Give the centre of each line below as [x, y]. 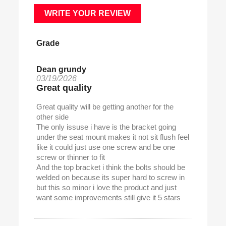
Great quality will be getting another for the [105, 106]
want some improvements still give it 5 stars [109, 197]
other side [53, 117]
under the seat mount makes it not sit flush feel [113, 137]
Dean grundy [62, 69]
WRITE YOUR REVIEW [88, 13]
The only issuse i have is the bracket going [106, 127]
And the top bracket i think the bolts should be [111, 167]
